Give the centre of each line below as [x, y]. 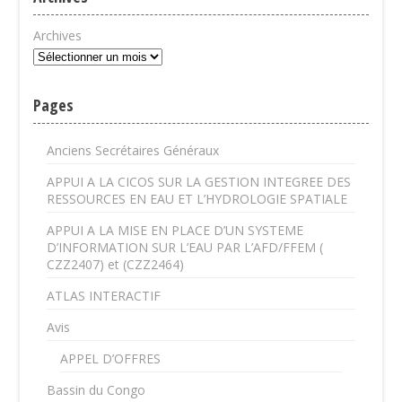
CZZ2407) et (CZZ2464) [116, 264]
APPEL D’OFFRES [111, 358]
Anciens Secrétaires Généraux [133, 150]
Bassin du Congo [96, 390]
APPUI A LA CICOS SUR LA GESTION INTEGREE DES [199, 182]
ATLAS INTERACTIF [104, 296]
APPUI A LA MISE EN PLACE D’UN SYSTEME [175, 230]
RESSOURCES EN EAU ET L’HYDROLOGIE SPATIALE [197, 199]
